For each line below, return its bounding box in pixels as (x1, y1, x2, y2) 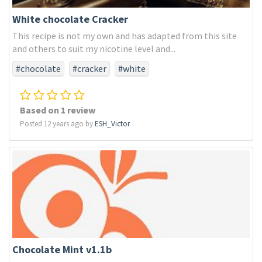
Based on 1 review (20, 104, 95, 116)
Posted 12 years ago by (20, 119, 95, 129)
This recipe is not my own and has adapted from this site (12, 30, 237, 42)
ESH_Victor (95, 119, 130, 129)
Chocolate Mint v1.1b (12, 243, 112, 256)
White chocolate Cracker (12, 12, 128, 26)
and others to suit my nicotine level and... (12, 43, 175, 54)
